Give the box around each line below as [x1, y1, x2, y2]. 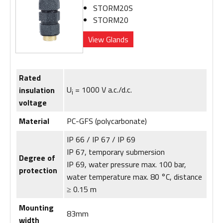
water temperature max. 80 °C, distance [67, 170, 202, 183]
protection [19, 164, 57, 176]
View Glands [88, 33, 129, 46]
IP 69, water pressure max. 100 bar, [67, 158, 186, 170]
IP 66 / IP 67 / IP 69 [67, 133, 135, 145]
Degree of [19, 151, 55, 164]
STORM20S [93, 2, 133, 14]
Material [19, 114, 49, 127]
